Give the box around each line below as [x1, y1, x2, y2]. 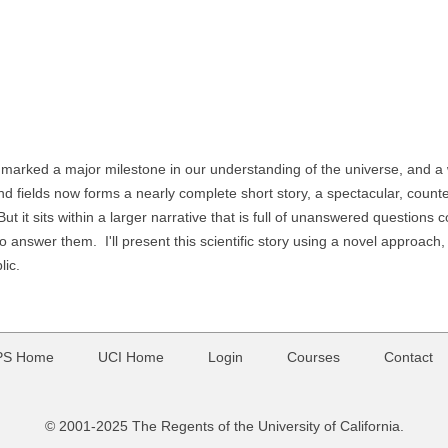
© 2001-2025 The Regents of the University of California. [44, 418, 404, 434]
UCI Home [98, 349, 164, 365]
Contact [384, 349, 433, 365]
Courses [287, 349, 340, 365]
